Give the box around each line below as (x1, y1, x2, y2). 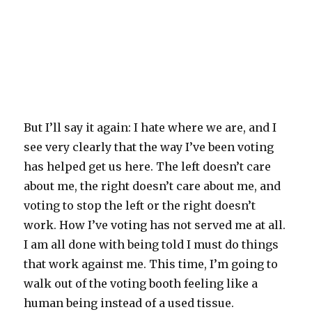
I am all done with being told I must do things (24, 237, 279, 252)
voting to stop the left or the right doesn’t (24, 198, 256, 213)
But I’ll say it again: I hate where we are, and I (24, 120, 277, 135)
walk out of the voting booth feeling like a (24, 276, 258, 291)
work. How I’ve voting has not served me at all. (24, 218, 286, 233)
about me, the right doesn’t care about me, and (24, 179, 281, 194)
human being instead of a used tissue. (24, 296, 240, 311)
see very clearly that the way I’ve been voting (24, 140, 274, 155)
